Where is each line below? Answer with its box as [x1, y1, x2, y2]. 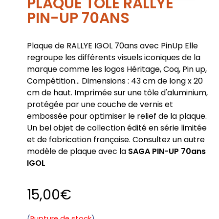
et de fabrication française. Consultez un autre [26, 134, 205, 146]
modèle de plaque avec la [26, 146, 128, 157]
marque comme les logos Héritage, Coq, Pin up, [26, 64, 207, 75]
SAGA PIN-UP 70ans [128, 146, 206, 157]
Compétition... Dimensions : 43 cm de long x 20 [26, 75, 203, 87]
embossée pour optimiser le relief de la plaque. [26, 110, 207, 122]
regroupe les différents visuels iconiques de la [26, 52, 200, 64]
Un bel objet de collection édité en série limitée [26, 122, 207, 134]
